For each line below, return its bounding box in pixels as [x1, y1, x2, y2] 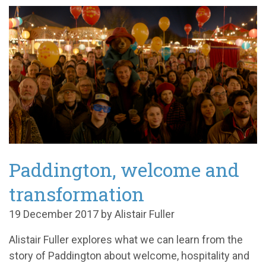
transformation [9, 181, 144, 207]
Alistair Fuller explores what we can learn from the [9, 233, 243, 246]
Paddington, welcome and [9, 157, 239, 183]
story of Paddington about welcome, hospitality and [9, 249, 249, 262]
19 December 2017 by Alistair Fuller [9, 208, 175, 221]
